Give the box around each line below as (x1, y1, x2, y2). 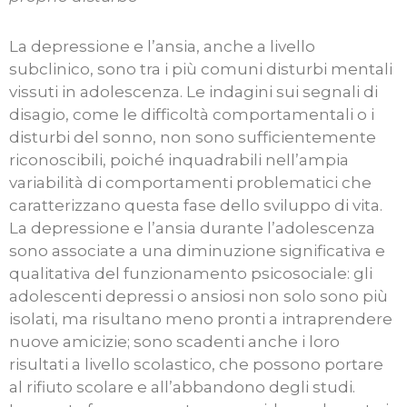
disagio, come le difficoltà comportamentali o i (9, 105, 374, 124)
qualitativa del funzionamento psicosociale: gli (9, 264, 372, 283)
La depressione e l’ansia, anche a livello (9, 37, 315, 56)
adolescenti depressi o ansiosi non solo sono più (9, 287, 388, 306)
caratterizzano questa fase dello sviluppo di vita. (9, 196, 382, 215)
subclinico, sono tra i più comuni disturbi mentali (9, 60, 392, 79)
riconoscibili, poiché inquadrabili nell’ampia (9, 151, 349, 170)
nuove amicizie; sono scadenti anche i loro (9, 333, 340, 352)
